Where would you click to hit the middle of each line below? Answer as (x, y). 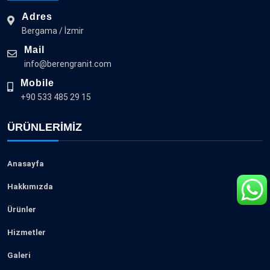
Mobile (37, 83)
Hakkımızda (30, 187)
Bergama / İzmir (53, 31)
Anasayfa (26, 164)
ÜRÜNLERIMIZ (45, 127)
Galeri (19, 256)
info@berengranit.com (68, 64)
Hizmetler (27, 233)
